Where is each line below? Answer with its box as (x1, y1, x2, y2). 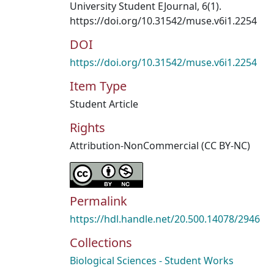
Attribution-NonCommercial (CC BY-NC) (70, 139, 250, 152)
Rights (70, 119, 105, 136)
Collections (70, 234, 132, 251)
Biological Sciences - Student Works (70, 254, 234, 267)
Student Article (70, 97, 138, 111)
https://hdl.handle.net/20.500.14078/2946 (70, 212, 260, 226)
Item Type (70, 78, 127, 94)
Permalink (70, 193, 127, 209)
